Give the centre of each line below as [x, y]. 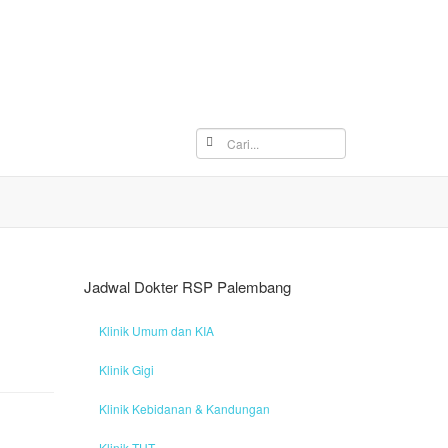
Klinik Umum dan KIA [156, 330]
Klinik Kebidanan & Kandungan [184, 408]
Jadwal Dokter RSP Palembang [187, 286]
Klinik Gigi [126, 369]
